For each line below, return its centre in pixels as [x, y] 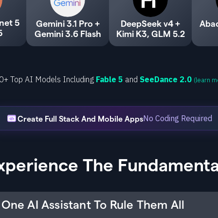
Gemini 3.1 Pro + [68, 23]
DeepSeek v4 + [150, 23]
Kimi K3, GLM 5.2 [150, 33]
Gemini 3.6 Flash [68, 33]
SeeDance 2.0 [165, 79]
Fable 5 [109, 79]
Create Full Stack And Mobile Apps [80, 118]
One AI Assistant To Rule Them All [94, 204]
